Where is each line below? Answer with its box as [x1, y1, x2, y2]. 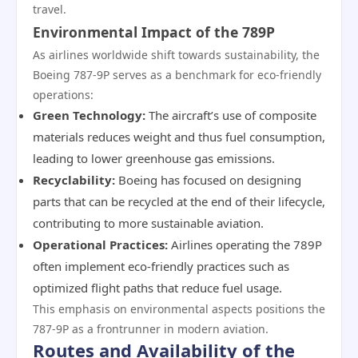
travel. [33, 2, 66, 17]
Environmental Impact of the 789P [33, 22, 275, 42]
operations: [33, 87, 93, 102]
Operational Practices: [33, 237, 168, 253]
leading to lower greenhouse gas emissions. [33, 150, 275, 166]
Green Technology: [33, 107, 145, 123]
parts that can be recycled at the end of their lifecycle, [33, 193, 325, 209]
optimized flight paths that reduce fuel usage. [33, 280, 282, 296]
